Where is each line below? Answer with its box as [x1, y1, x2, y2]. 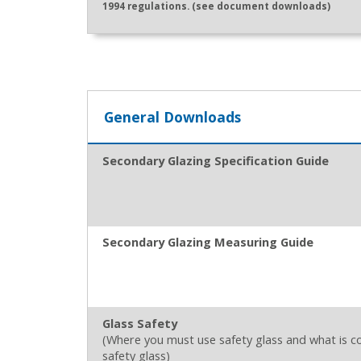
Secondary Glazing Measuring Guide [102, 234, 313, 250]
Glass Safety [102, 315, 177, 331]
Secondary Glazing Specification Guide [102, 152, 329, 168]
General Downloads [103, 106, 241, 127]
